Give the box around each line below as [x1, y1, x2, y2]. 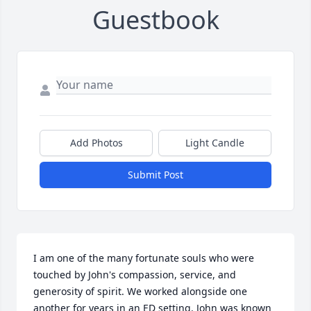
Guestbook [92, 3, 219, 37]
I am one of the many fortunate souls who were [33, 251, 254, 265]
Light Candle [185, 136, 244, 150]
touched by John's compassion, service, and [33, 268, 236, 282]
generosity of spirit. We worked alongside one [33, 285, 247, 299]
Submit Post [128, 168, 183, 182]
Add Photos [69, 136, 123, 150]
